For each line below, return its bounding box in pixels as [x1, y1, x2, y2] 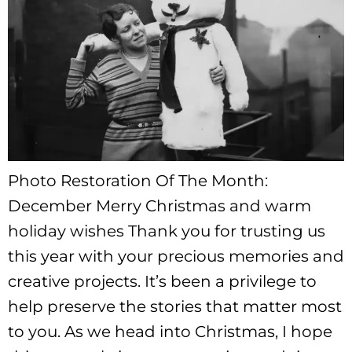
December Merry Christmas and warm [8, 196, 311, 216]
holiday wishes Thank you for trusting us [8, 222, 325, 241]
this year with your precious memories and [8, 247, 344, 266]
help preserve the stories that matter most [8, 297, 342, 317]
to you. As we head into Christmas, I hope [8, 322, 332, 342]
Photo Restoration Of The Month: [8, 171, 268, 191]
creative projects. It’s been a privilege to [8, 272, 317, 291]
